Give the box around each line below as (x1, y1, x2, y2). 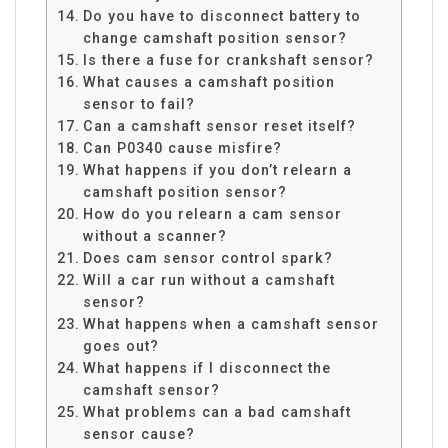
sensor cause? (82, 425, 195, 442)
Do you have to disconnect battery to (82, 7, 361, 24)
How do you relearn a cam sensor (82, 205, 342, 222)
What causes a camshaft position (82, 73, 335, 90)
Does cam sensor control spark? (82, 249, 333, 266)
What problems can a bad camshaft (82, 403, 351, 420)
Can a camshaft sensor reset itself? (82, 117, 356, 134)
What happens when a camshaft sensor (82, 315, 379, 332)
